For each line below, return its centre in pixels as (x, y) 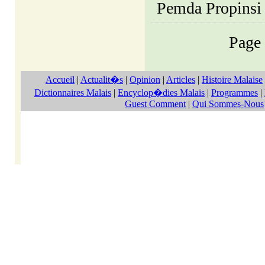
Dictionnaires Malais (73, 93)
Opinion (145, 80)
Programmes (235, 93)
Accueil (60, 80)
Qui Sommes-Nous (228, 104)
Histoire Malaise (232, 80)
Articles (181, 80)
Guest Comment (155, 104)
